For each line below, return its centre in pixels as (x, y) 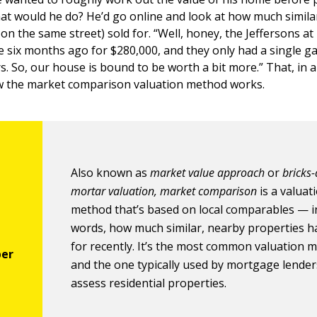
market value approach (208, 173)
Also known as (111, 173)
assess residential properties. (149, 283)
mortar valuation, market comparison (164, 191)
